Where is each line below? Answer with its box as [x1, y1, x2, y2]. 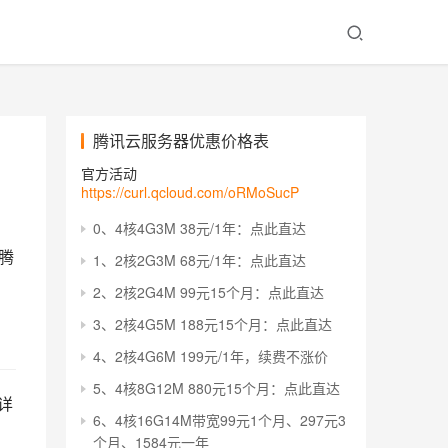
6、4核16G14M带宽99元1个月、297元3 [93, 410, 346, 430]
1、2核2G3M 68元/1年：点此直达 [93, 250, 306, 270]
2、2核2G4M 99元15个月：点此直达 [93, 282, 324, 302]
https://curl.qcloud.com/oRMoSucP [81, 182, 299, 202]
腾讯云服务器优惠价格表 [93, 129, 269, 152]
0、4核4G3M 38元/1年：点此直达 [93, 218, 306, 238]
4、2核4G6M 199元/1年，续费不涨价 [93, 346, 328, 366]
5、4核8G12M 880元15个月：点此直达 [93, 378, 340, 398]
